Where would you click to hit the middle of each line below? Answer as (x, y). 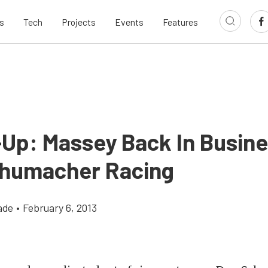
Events (129, 22)
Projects (79, 22)
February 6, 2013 (60, 208)
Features (180, 22)
